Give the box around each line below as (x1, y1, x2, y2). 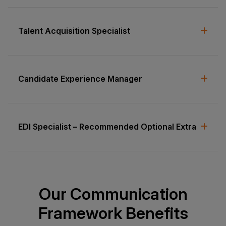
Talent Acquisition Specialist (18, 25, 130, 36)
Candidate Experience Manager (18, 73, 142, 84)
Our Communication (38, 184, 188, 204)
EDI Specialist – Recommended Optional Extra (18, 121, 196, 132)
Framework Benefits (38, 203, 188, 223)
